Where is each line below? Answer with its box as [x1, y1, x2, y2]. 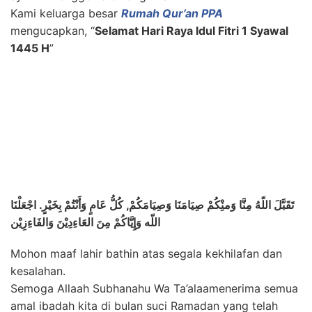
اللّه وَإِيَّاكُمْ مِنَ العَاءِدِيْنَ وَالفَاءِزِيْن [10, 215, 160, 229]
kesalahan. [10, 264, 65, 278]
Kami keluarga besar [10, 6, 121, 20]
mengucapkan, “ [10, 24, 95, 38]
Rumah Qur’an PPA [121, 6, 223, 20]
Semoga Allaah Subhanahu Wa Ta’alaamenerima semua [10, 281, 298, 295]
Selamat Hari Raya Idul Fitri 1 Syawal [95, 24, 288, 38]
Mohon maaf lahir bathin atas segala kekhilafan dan [10, 247, 282, 260]
